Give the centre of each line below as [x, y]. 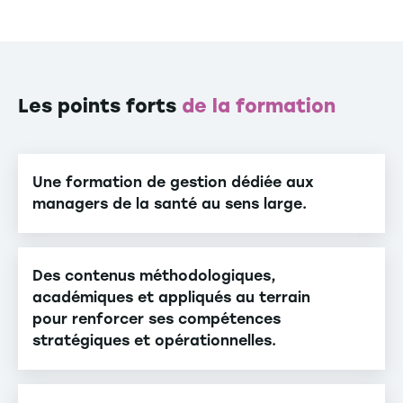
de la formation [259, 106]
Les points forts [100, 106]
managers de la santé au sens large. [170, 204]
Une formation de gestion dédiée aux [173, 183]
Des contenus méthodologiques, [154, 276]
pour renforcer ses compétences [157, 319]
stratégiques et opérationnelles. [154, 341]
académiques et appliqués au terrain [171, 298]
